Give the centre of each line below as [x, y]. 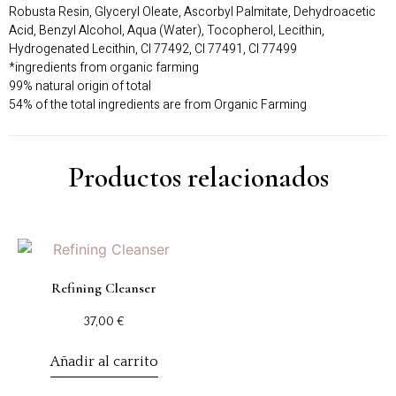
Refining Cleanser [104, 289]
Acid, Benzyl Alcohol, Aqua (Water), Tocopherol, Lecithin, [167, 30]
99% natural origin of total [80, 86]
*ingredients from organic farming [104, 67]
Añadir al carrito [104, 362]
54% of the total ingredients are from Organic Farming [158, 104]
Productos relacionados [198, 178]
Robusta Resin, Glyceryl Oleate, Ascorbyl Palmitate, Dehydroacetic [192, 11]
